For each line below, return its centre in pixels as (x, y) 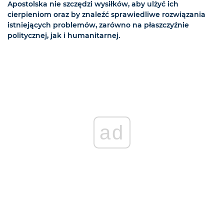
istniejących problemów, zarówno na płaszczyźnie (98, 25)
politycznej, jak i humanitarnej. (64, 36)
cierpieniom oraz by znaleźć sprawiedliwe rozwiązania (106, 15)
